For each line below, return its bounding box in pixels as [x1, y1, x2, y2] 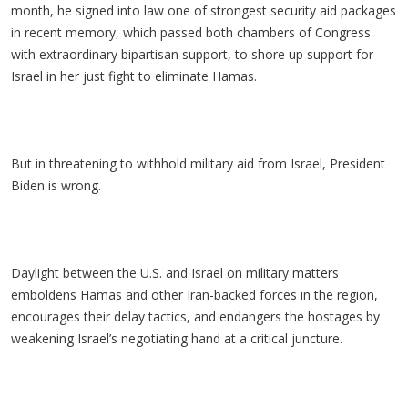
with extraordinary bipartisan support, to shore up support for [11, 46, 373, 63]
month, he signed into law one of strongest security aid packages [11, 2, 396, 19]
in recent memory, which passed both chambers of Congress [11, 24, 371, 41]
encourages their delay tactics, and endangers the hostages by [11, 308, 380, 325]
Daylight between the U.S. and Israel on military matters [11, 264, 339, 281]
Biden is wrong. [11, 177, 101, 194]
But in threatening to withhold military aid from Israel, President [11, 155, 385, 172]
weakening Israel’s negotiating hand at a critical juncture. [11, 330, 342, 347]
